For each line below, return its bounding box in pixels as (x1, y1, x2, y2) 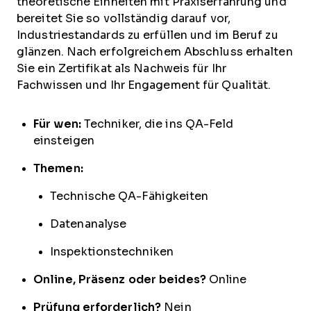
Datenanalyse (50, 217, 127, 230)
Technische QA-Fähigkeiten (50, 190, 209, 202)
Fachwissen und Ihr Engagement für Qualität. (17, 78, 271, 91)
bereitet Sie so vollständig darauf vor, (17, 12, 230, 24)
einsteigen (33, 134, 94, 146)
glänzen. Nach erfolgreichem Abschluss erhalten (17, 45, 293, 58)
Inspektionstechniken (50, 245, 174, 258)
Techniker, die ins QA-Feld (81, 117, 234, 130)
